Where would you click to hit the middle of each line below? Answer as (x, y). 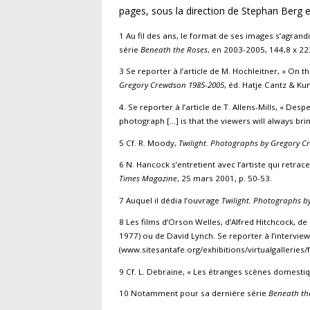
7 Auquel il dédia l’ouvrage (170, 200)
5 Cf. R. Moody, (149, 143)
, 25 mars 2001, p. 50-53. (225, 179)
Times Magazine (148, 179)
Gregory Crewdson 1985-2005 (172, 85)
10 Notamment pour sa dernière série (194, 293)
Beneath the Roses (174, 49)
